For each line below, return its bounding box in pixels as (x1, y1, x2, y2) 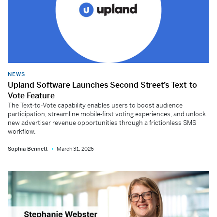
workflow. (8, 127, 35, 136)
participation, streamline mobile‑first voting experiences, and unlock (8, 109, 206, 118)
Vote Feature (8, 90, 55, 101)
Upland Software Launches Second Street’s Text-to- (8, 79, 200, 90)
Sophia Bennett (8, 145, 47, 152)
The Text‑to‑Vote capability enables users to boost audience (8, 101, 183, 109)
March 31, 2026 (57, 145, 94, 152)
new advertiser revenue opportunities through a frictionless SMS (8, 118, 196, 127)
